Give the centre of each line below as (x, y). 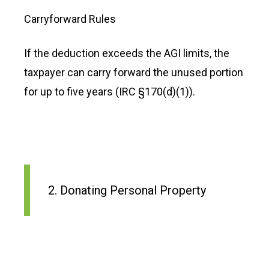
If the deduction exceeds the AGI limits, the (127, 53)
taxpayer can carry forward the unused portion (134, 72)
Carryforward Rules (70, 19)
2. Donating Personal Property (127, 190)
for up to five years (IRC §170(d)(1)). (110, 92)
